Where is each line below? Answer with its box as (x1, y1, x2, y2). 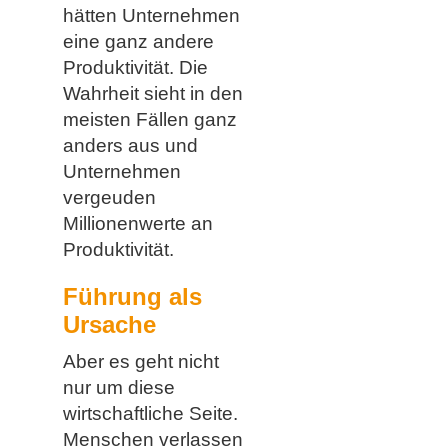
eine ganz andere (62, 30, 214, 52)
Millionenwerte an (62, 212, 213, 234)
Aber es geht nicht (62, 350, 219, 372)
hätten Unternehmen (62, 4, 240, 26)
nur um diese (62, 376, 175, 398)
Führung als (62, 282, 202, 310)
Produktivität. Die (62, 56, 208, 78)
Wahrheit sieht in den (62, 82, 243, 104)
